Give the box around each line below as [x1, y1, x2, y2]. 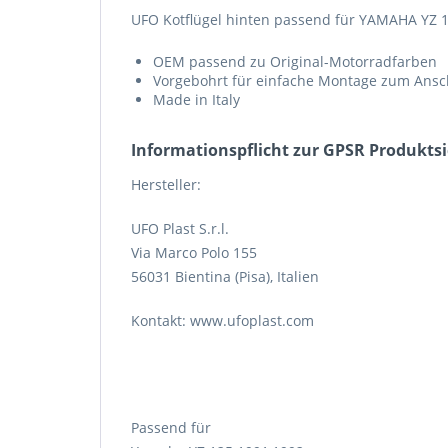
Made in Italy [153, 90, 240, 109]
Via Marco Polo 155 [131, 243, 257, 262]
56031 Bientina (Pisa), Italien [131, 267, 319, 286]
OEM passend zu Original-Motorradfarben [153, 52, 437, 71]
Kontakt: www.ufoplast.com [131, 311, 314, 330]
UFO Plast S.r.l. [131, 219, 229, 238]
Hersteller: [131, 175, 201, 194]
